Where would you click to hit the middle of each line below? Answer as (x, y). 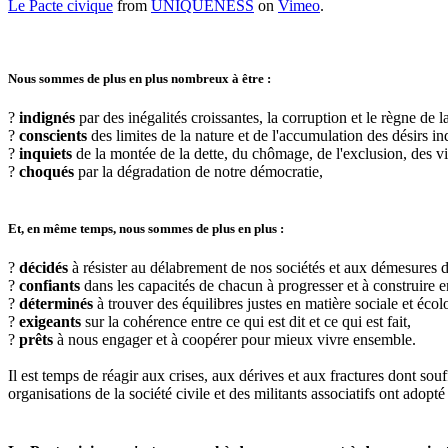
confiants (49, 286)
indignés (47, 117)
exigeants (50, 322)
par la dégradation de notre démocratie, (198, 171)
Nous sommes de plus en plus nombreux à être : (139, 78)
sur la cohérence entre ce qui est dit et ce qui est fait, (246, 322)
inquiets (45, 153)
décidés (43, 268)
